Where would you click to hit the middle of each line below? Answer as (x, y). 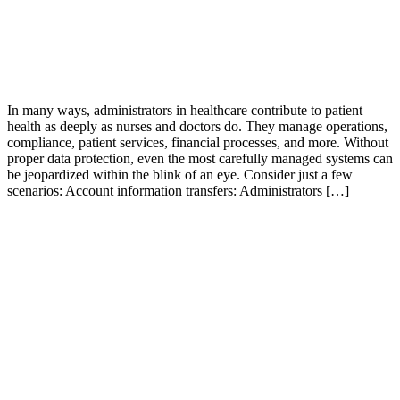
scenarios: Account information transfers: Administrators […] (178, 190)
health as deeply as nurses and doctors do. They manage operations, (197, 126)
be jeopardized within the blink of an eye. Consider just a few (180, 174)
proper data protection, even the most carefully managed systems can (200, 158)
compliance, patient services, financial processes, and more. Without (198, 142)
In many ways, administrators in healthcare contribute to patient (185, 110)
